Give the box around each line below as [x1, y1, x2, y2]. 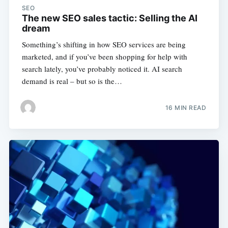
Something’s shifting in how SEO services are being [21, 39, 186, 50]
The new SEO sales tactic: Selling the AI [21, 13, 197, 24]
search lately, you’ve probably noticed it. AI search [21, 64, 182, 74]
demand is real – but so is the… [21, 76, 122, 87]
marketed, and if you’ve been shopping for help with [21, 51, 187, 62]
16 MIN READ [165, 103, 207, 111]
